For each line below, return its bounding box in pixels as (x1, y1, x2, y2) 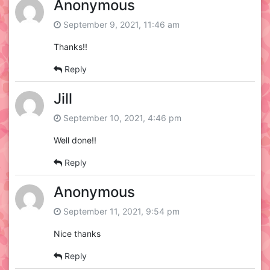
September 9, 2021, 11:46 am (61, 19, 180, 30)
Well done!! (54, 135, 96, 146)
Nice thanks (54, 228, 101, 239)
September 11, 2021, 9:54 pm (61, 206, 180, 217)
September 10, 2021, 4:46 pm (61, 113, 181, 124)
